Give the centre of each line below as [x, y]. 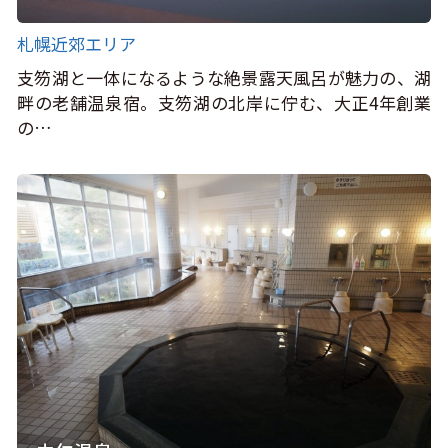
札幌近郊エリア [77, 44]
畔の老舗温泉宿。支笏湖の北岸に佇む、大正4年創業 [224, 102]
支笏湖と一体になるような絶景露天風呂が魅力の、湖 [224, 77]
